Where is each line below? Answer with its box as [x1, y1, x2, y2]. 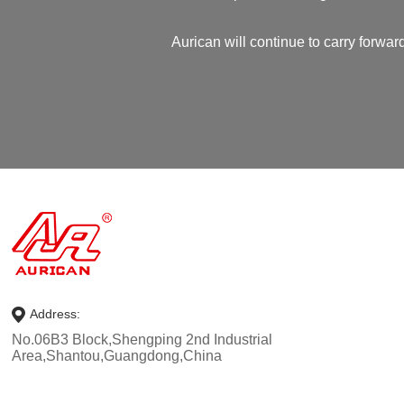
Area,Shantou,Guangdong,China [12, 348, 223, 364]
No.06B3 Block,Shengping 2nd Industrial [12, 332, 273, 348]
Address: [30, 306, 81, 321]
